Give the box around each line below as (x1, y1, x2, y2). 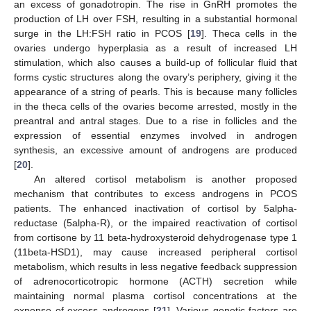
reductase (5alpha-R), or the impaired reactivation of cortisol (14, 217, 297, 228)
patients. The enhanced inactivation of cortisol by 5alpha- (14, 202, 297, 214)
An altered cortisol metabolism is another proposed (33, 173, 297, 185)
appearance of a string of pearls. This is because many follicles (14, 85, 297, 97)
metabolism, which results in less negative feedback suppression (14, 260, 297, 272)
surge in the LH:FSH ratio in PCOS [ (14, 27, 190, 39)
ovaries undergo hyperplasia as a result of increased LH (14, 42, 297, 53)
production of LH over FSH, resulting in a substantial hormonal (14, 12, 297, 24)
